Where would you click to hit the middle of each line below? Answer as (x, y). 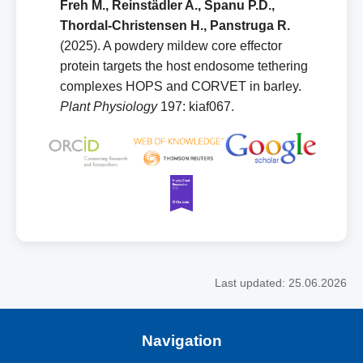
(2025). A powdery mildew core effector (171, 45)
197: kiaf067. (196, 106)
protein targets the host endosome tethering (184, 66)
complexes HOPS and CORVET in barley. (181, 86)
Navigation (181, 341)
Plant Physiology (109, 106)
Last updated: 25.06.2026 (281, 282)
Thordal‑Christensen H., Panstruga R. (175, 25)
